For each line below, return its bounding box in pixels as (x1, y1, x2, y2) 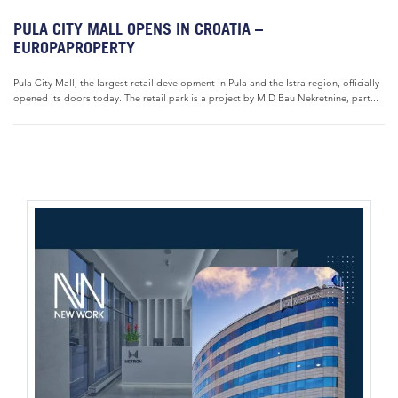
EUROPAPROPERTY (13, 38, 135, 57)
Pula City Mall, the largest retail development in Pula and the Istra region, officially (13, 76, 379, 89)
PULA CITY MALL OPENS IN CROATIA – (13, 20, 263, 38)
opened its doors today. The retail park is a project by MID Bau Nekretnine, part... (13, 92, 378, 104)
